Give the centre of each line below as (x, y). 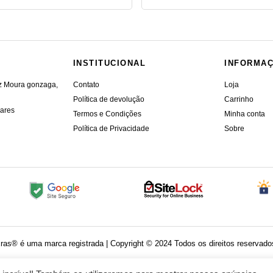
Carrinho (239, 100)
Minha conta (245, 114)
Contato (86, 85)
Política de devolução (108, 100)
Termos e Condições (107, 114)
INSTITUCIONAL (109, 63)
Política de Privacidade (111, 129)
